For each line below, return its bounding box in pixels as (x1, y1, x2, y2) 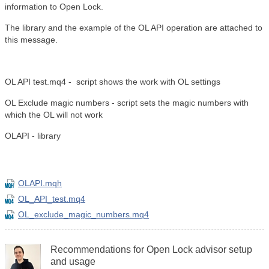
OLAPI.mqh (18, 178, 62, 188)
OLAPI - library (5, 131, 61, 141)
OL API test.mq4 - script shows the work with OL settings (5, 77, 220, 86)
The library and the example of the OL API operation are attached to (5, 23, 262, 32)
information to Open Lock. (5, 2, 103, 11)
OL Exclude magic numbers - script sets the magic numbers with (5, 98, 249, 107)
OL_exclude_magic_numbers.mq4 (18, 210, 149, 219)
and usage (50, 256, 95, 267)
